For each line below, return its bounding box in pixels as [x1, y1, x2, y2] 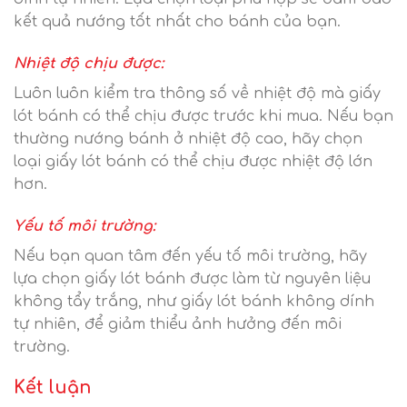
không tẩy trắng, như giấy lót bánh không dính [14, 293, 374, 310]
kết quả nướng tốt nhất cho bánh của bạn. [14, 13, 341, 30]
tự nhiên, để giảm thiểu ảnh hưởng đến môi [14, 315, 342, 333]
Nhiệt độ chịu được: [14, 55, 164, 72]
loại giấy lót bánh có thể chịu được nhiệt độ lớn [14, 153, 372, 170]
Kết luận [14, 378, 91, 398]
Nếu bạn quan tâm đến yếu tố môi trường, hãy [14, 247, 367, 264]
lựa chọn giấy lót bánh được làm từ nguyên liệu [14, 270, 371, 287]
